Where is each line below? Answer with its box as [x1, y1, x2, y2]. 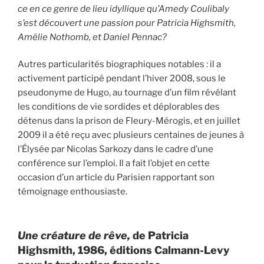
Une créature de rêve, [18, 229, 133, 242]
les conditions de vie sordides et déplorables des [18, 101, 220, 113]
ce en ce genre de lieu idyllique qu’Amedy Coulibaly [18, 3, 229, 14]
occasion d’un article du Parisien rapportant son [18, 172, 214, 183]
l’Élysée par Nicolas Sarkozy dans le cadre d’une [18, 144, 213, 155]
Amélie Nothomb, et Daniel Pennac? [18, 31, 167, 42]
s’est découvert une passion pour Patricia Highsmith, [18, 17, 236, 28]
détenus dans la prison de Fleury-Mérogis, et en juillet [18, 115, 240, 127]
